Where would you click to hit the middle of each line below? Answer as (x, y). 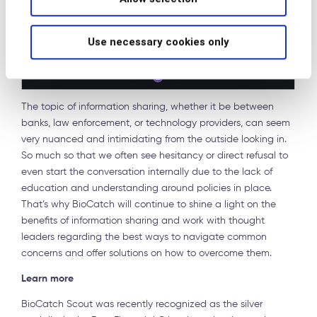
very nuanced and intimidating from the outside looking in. (154, 140)
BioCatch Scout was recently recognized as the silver (142, 305)
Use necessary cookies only (158, 41)
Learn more (47, 279)
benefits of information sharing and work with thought (143, 221)
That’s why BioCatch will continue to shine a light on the (149, 205)
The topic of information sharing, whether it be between (148, 107)
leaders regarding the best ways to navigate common (144, 237)
